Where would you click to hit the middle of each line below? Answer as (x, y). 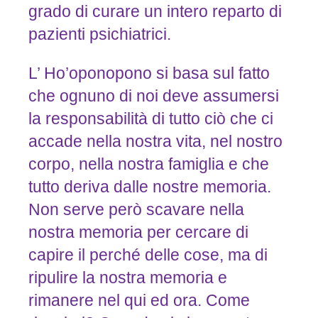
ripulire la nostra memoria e (127, 278)
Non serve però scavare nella (136, 210)
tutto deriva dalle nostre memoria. (149, 187)
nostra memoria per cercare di (138, 232)
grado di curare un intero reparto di (155, 12)
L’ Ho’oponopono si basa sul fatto (149, 73)
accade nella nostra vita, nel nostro (155, 142)
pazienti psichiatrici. (99, 34)
